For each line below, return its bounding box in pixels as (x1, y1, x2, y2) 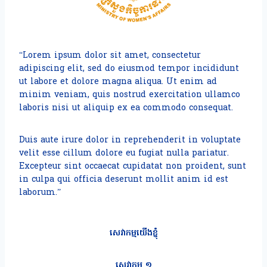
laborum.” (19, 187, 61, 199)
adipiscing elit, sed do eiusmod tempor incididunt (19, 63, 239, 75)
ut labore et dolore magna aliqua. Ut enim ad (19, 76, 217, 88)
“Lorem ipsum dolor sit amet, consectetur (19, 49, 201, 62)
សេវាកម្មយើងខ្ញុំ (109, 227, 158, 240)
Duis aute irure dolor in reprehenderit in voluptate (19, 134, 241, 147)
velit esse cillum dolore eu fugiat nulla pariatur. (19, 147, 229, 160)
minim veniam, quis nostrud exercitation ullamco (19, 89, 240, 101)
